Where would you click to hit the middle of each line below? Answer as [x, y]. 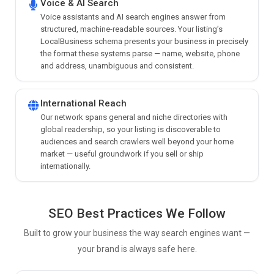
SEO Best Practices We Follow [137, 213]
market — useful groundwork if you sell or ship [122, 154]
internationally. [65, 166]
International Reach [83, 103]
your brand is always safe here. [137, 249]
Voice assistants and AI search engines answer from [133, 17]
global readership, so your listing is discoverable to [131, 129]
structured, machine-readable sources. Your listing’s [131, 29]
